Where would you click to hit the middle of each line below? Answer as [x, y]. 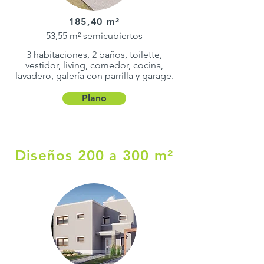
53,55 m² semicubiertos [94, 36]
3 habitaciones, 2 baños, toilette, [94, 55]
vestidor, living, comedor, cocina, [94, 65]
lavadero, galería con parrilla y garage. [94, 76]
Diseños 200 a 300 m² [94, 155]
